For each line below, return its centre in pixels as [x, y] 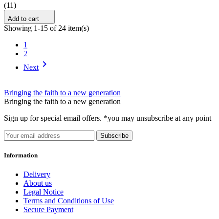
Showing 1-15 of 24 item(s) [46, 28]
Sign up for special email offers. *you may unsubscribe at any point [108, 118]
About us [38, 183]
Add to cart [23, 19]
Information [21, 155]
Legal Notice [44, 192]
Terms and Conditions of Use [69, 200]
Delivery [37, 174]
